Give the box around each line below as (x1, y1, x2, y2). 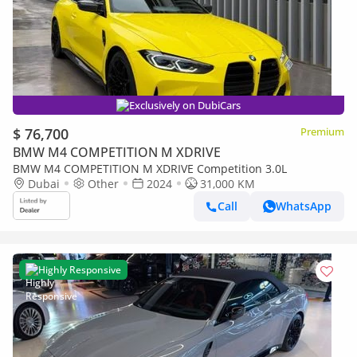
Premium (300, 124, 344, 139)
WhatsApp (276, 198, 331, 214)
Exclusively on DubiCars (129, 97, 241, 112)
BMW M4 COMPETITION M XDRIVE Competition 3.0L (13, 160, 287, 176)
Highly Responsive (38, 262, 121, 277)
